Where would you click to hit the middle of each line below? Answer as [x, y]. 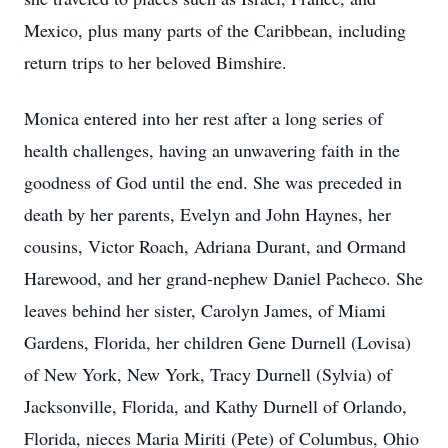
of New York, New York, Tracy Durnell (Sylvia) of [208, 374]
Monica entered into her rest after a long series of [203, 118]
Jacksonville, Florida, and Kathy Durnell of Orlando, [215, 406]
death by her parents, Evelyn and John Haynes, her [207, 214]
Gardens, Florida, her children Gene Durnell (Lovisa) [217, 342]
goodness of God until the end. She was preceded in [213, 182]
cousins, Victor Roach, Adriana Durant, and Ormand [215, 246]
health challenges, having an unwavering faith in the [212, 150]
